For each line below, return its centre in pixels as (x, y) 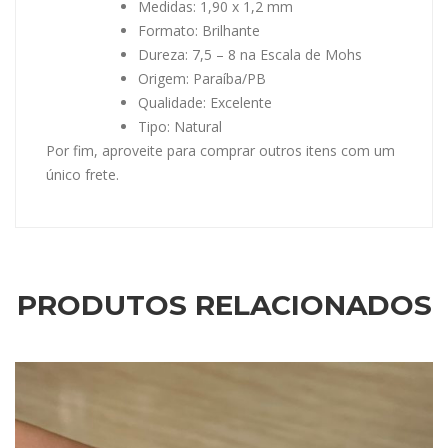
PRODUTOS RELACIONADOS (224, 305)
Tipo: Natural (180, 127)
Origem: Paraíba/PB (202, 79)
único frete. (82, 175)
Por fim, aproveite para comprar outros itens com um (220, 151)
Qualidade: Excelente (205, 103)
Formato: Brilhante (199, 31)
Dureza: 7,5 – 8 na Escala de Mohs (250, 55)
